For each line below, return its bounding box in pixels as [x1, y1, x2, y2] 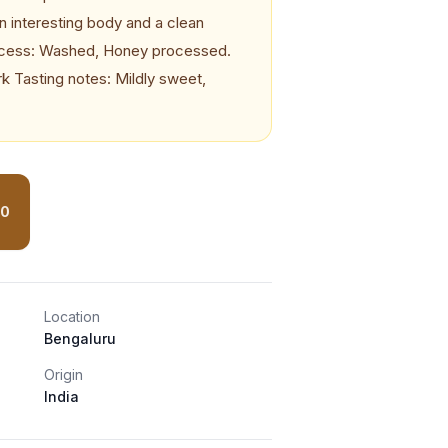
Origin [44, 366, 83, 383]
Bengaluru [44, 330, 116, 347]
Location [44, 308, 100, 325]
